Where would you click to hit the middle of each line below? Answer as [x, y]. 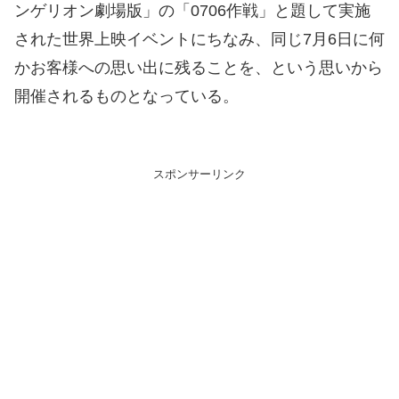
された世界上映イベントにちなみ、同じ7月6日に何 [199, 39]
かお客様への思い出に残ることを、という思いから [199, 67]
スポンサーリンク [199, 175]
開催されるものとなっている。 [126, 96]
